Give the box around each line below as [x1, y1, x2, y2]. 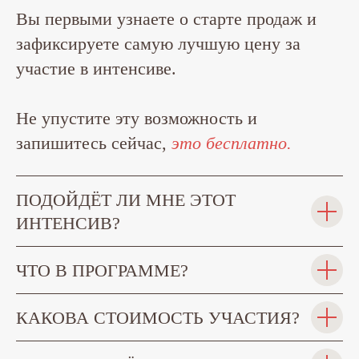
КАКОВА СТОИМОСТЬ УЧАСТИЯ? [16, 308, 300, 329]
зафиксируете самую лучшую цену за [16, 34, 301, 54]
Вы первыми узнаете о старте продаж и [16, 9, 317, 30]
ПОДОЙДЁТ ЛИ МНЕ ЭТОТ [16, 190, 236, 211]
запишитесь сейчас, [16, 133, 171, 154]
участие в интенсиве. [16, 58, 176, 79]
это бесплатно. [171, 133, 292, 154]
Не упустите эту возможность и [16, 108, 257, 129]
